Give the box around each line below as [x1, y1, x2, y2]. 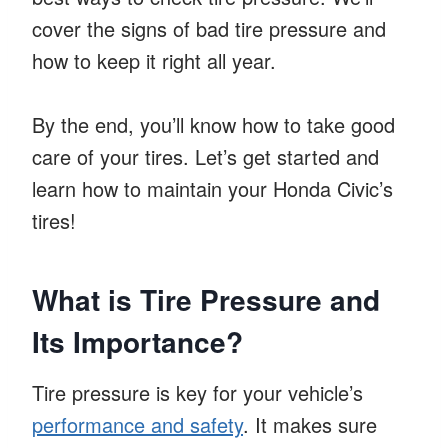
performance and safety [32, 409, 243, 439]
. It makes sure [243, 409, 377, 439]
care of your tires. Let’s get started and [32, 141, 379, 171]
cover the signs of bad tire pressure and [32, 13, 386, 43]
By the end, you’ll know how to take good [32, 109, 395, 139]
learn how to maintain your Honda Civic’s [32, 173, 393, 203]
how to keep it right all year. [32, 45, 276, 75]
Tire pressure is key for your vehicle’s [32, 377, 363, 407]
